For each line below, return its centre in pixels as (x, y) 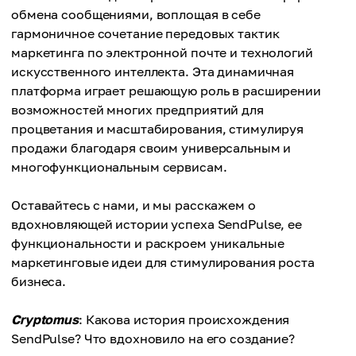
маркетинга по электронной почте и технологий (162, 52)
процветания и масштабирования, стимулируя (158, 129)
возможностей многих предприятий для (137, 110)
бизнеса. (39, 281)
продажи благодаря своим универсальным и (151, 148)
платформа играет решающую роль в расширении (166, 91)
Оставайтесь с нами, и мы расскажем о (133, 205)
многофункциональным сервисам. (119, 167)
